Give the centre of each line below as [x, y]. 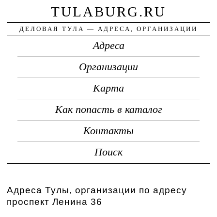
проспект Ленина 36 [55, 201]
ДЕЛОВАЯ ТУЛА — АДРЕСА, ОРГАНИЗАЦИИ [108, 29]
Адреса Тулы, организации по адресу [97, 190]
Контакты [108, 131]
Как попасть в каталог [108, 109]
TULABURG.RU [108, 11]
